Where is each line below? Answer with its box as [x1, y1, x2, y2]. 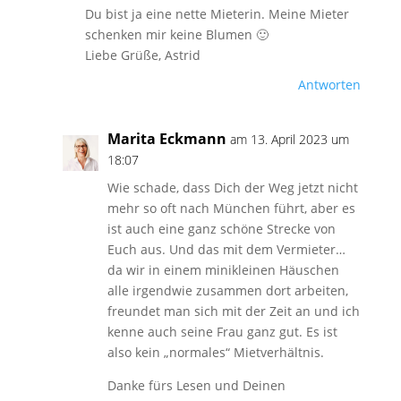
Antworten [298, 76, 362, 93]
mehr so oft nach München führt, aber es [107, 200, 355, 217]
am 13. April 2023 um [229, 131, 349, 148]
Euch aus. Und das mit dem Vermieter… [107, 241, 346, 258]
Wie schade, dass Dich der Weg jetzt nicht [107, 179, 358, 196]
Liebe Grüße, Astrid [84, 47, 200, 64]
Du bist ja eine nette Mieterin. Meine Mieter [84, 5, 349, 22]
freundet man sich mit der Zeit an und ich [107, 303, 360, 320]
